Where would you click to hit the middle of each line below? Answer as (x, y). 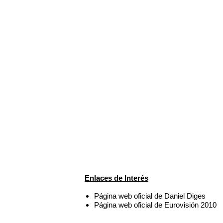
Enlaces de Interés (116, 178)
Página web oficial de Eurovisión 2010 (156, 205)
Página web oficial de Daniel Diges (150, 196)
